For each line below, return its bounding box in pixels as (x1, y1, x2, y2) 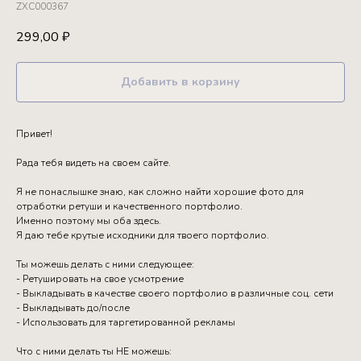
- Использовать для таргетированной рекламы (16, 316, 235, 330)
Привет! (16, 127, 52, 141)
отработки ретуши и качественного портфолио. (16, 200, 243, 214)
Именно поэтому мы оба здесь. (16, 214, 161, 228)
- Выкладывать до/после (16, 301, 130, 315)
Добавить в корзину (121, 74, 240, 90)
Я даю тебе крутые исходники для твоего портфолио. (16, 229, 269, 243)
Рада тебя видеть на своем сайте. (16, 156, 171, 170)
